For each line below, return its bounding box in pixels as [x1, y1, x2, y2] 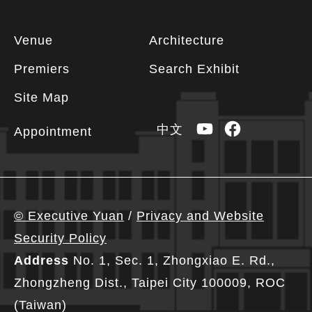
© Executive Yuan [14, 209, 124, 223]
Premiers [14, 62, 70, 76]
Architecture [149, 33, 224, 47]
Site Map [14, 91, 69, 104]
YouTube [203, 120, 258, 135]
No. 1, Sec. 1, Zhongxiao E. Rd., [69, 253, 275, 267]
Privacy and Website [136, 209, 264, 223]
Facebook [231, 120, 292, 135]
